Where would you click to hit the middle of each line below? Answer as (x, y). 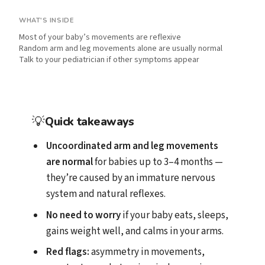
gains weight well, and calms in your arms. (135, 231)
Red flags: (68, 252)
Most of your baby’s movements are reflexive (100, 37)
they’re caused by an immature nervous (131, 178)
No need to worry (84, 215)
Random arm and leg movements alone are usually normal (121, 48)
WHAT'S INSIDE (46, 20)
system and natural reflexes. (106, 194)
